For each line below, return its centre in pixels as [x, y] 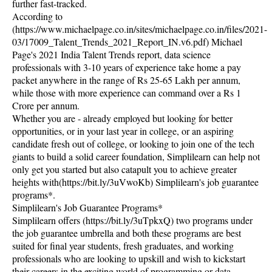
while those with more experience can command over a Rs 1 [127, 93]
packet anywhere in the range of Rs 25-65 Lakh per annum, [126, 80]
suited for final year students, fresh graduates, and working [123, 246]
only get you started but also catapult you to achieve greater [124, 169]
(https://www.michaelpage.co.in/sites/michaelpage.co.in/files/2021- [140, 29]
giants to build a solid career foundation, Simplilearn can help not [136, 156]
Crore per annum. [46, 105]
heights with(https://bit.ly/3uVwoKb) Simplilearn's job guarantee [135, 182]
